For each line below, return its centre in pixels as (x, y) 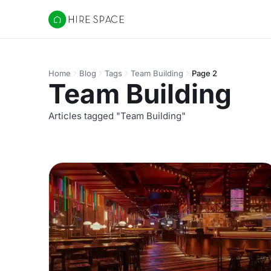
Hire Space (73, 25)
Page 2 (204, 73)
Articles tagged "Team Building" (117, 116)
